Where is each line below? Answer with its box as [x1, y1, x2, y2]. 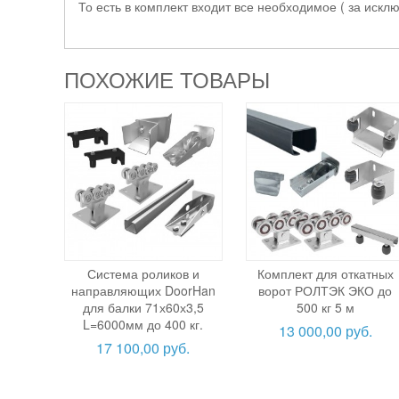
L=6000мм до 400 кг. [83, 314, 204, 333]
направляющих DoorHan [70, 281, 216, 299]
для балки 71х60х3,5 [82, 297, 204, 316]
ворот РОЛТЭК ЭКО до [258, 281, 393, 299]
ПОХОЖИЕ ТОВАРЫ [64, 63, 270, 94]
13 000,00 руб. [278, 320, 372, 341]
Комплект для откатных [256, 264, 394, 282]
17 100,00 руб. [96, 337, 191, 358]
